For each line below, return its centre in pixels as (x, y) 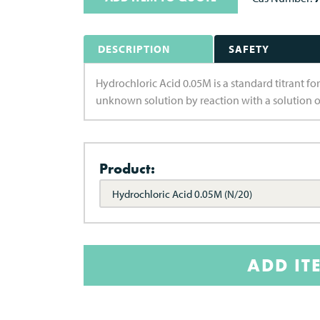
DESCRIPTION (134, 49)
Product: (127, 169)
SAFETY (249, 49)
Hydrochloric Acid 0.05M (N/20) (182, 194)
